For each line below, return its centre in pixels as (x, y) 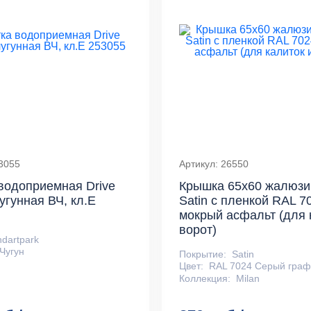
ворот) (197, 229)
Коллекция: (204, 278)
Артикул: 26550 (213, 163)
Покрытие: (202, 254)
